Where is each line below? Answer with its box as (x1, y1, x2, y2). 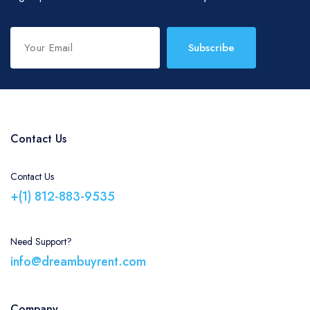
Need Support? (10, 235, 72, 248)
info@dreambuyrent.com (10, 253, 146, 271)
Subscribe (188, 40, 235, 55)
